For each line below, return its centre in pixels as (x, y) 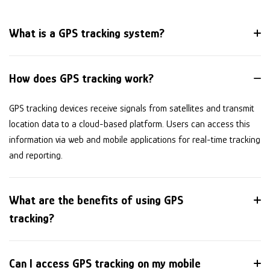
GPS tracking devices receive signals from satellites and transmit (132, 109)
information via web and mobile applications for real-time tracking (135, 140)
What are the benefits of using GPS (96, 200)
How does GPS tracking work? (81, 79)
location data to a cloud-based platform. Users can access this (130, 124)
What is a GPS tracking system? (87, 33)
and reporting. (36, 156)
